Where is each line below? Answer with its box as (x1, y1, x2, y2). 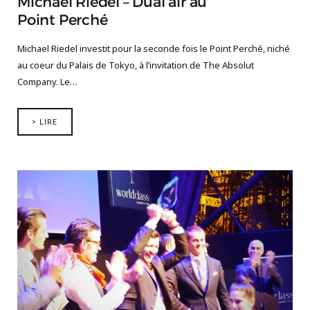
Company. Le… (17, 75, 77, 89)
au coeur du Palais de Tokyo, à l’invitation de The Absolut (17, 59, 254, 72)
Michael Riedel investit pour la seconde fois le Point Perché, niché (17, 42, 290, 55)
